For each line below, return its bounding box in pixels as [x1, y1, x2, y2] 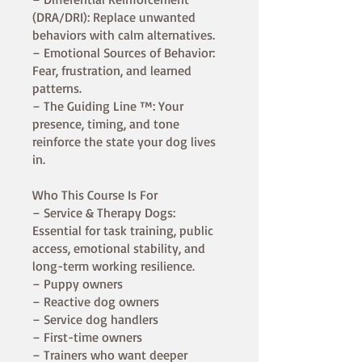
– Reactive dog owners [32, 293, 159, 310]
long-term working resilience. [32, 258, 195, 275]
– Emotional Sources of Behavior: [32, 44, 215, 61]
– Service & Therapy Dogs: [32, 204, 175, 221]
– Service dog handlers [32, 311, 158, 328]
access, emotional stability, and [32, 240, 205, 257]
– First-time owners [32, 329, 142, 346]
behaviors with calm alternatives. [32, 27, 215, 44]
